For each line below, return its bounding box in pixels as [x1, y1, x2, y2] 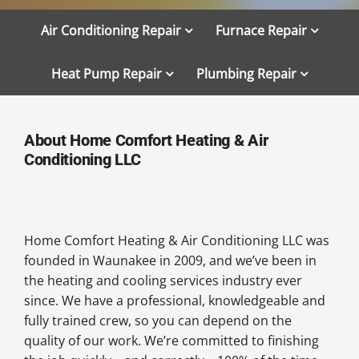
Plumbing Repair [196, 64, 296, 83]
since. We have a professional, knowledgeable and [23, 291, 325, 309]
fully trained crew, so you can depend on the [23, 311, 292, 329]
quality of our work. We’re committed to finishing [23, 331, 319, 349]
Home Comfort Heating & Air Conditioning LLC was [23, 231, 329, 249]
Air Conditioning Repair [41, 22, 182, 40]
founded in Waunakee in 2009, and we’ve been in [23, 251, 317, 269]
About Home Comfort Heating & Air [23, 130, 268, 150]
